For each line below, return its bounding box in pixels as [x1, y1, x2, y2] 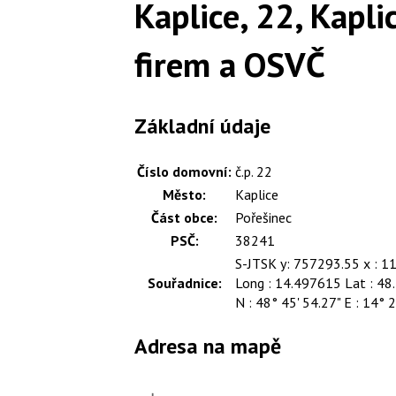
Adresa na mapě [134, 332, 281, 361]
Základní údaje [134, 111, 270, 140]
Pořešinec [235, 208, 292, 226]
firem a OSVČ [134, 41, 325, 87]
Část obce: [151, 208, 217, 226]
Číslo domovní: [137, 162, 232, 180]
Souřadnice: [147, 273, 222, 292]
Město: [163, 185, 206, 203]
